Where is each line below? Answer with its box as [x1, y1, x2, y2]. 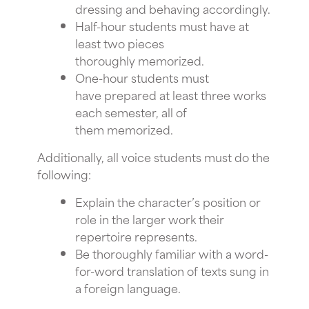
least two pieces [75, 33, 164, 52]
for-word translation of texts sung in [75, 261, 269, 279]
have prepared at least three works [75, 85, 266, 103]
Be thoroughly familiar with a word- [75, 243, 268, 262]
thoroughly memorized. [75, 50, 204, 69]
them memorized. [75, 119, 173, 138]
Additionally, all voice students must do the [37, 147, 270, 166]
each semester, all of [75, 102, 187, 121]
